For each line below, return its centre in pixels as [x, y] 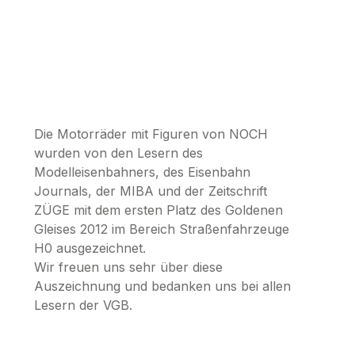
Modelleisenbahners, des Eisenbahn [143, 172]
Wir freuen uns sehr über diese [129, 267]
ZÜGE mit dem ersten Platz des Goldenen [159, 210]
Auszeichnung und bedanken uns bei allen [163, 286]
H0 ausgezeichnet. [90, 248]
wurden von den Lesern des [119, 153]
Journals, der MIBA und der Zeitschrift [151, 191]
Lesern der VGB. [84, 305]
